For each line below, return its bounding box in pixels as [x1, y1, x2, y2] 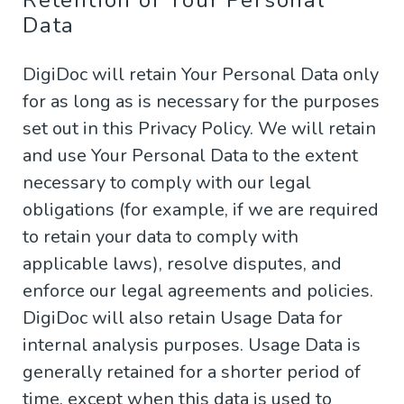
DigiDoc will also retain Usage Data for [23, 306, 343, 331]
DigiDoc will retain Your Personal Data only [23, 62, 379, 87]
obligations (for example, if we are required [23, 197, 379, 223]
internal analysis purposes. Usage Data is [23, 333, 361, 358]
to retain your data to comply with [23, 225, 298, 250]
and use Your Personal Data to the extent [23, 143, 358, 169]
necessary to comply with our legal [23, 170, 311, 196]
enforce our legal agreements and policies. [23, 279, 373, 304]
